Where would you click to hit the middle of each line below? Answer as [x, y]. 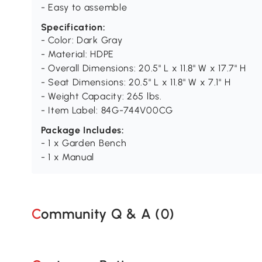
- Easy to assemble [84, 8]
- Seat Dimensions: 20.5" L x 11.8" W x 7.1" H [136, 82]
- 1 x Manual [68, 157]
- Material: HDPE [77, 54]
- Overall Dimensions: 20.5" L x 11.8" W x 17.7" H [144, 68]
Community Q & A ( [101, 213]
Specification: [73, 27]
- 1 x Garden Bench [84, 143]
